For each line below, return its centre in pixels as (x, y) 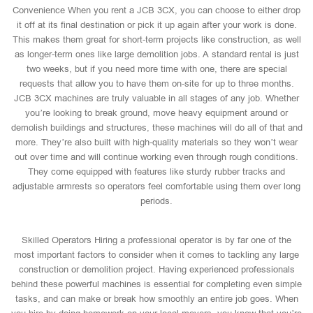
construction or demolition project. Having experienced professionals (156, 269)
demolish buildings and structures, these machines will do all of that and (156, 128)
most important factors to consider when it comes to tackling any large (156, 255)
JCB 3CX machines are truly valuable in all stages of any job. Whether (156, 98)
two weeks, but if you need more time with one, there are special (156, 69)
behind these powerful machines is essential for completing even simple (156, 284)
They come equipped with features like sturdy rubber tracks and (156, 172)
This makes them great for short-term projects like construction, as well (156, 39)
